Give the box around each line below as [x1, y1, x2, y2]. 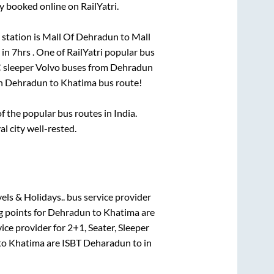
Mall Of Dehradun [42, 30, 119, 42]
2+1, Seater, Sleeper [67, 221, 149, 234]
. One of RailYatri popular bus [32, 45, 155, 57]
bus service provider [65, 191, 151, 203]
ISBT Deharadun [61, 237, 131, 249]
